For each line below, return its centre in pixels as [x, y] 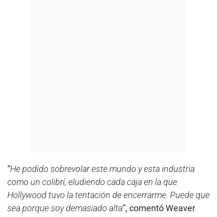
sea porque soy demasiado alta [65, 208]
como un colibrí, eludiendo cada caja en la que [92, 182]
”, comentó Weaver [159, 208]
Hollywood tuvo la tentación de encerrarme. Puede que [108, 195]
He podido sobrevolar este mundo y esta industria [102, 169]
